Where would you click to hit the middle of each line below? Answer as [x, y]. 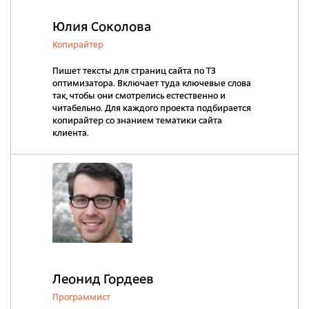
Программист [81, 298]
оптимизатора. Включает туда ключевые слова [152, 84]
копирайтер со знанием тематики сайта [137, 121]
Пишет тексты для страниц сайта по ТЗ [134, 71]
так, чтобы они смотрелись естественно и [139, 96]
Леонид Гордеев [103, 280]
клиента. [71, 133]
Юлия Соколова [102, 28]
